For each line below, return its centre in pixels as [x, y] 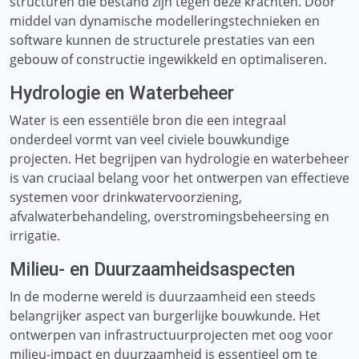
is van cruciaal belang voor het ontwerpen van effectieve [179, 178]
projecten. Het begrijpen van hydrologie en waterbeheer [179, 159]
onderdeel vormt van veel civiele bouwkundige [149, 139]
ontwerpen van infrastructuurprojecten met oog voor [171, 335]
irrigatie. [35, 236]
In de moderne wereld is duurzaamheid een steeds [163, 296]
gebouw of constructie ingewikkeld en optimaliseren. [168, 59]
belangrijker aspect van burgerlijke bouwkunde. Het [165, 316]
